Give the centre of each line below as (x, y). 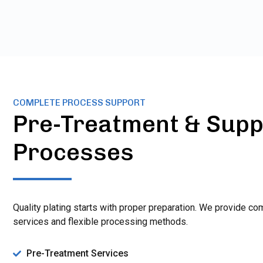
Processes (73, 152)
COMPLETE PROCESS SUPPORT (79, 102)
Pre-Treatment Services (77, 253)
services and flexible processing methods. (100, 221)
